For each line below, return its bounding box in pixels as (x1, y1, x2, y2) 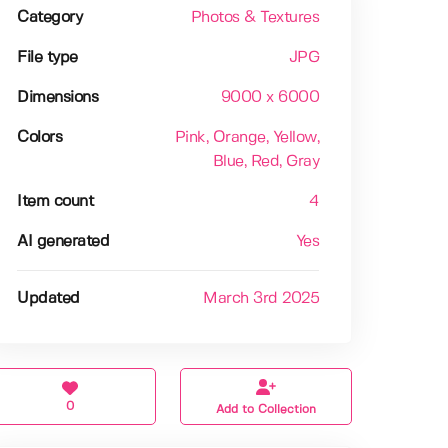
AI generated (17, 234, 110, 250)
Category (17, 10, 83, 26)
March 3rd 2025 (203, 291, 320, 307)
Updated (17, 291, 80, 307)
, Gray (279, 154, 320, 170)
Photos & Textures (190, 10, 320, 26)
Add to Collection (216, 404, 317, 416)
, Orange (205, 130, 266, 146)
